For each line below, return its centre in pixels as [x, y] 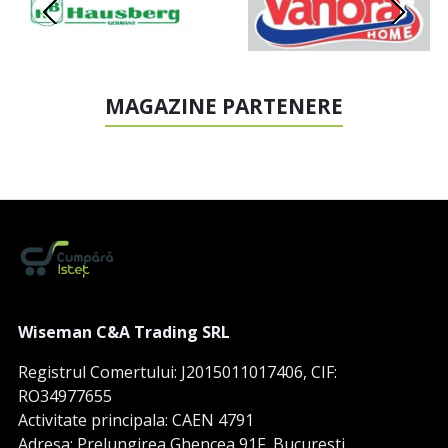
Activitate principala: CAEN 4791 [136, 419]
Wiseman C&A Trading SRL [124, 331]
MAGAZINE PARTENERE [224, 105]
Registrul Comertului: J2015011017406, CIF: [177, 371]
